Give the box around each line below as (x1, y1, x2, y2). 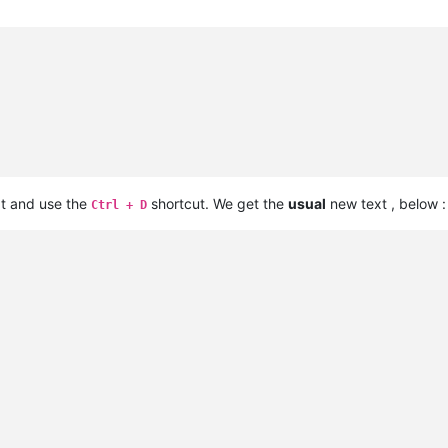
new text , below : (326, 195, 446, 213)
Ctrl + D (91, 198, 147, 213)
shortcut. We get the (147, 195, 288, 213)
